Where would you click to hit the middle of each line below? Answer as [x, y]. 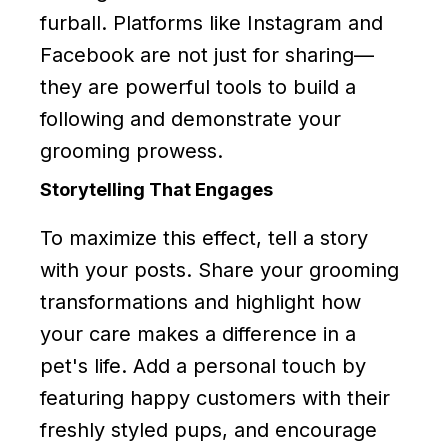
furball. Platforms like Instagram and [211, 22]
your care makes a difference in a [198, 333]
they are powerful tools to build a [198, 86]
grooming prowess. [131, 150]
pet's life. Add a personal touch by [203, 365]
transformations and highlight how [200, 301]
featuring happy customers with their [215, 397]
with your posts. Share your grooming [219, 269]
